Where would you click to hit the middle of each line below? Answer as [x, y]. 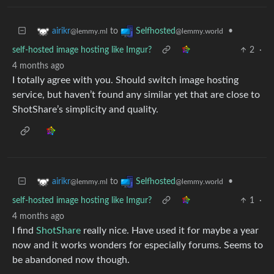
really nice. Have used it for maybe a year [170, 231]
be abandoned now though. [71, 260]
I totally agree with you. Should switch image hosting [125, 80]
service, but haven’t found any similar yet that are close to [136, 95]
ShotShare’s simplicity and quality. [85, 109]
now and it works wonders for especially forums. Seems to [138, 245]
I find [24, 231]
